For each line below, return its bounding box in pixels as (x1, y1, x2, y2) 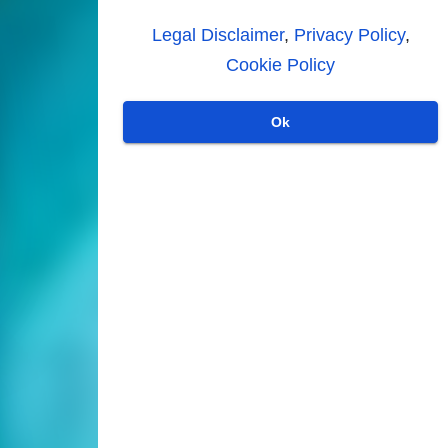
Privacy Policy (293, 24, 405, 45)
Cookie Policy (226, 54, 335, 75)
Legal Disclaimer (151, 24, 284, 45)
